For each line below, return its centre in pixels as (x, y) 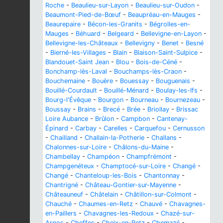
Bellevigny (140, 43)
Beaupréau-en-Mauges (162, 14)
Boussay (58, 109)
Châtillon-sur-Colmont (158, 194)
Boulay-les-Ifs (177, 90)
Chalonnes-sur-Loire (76, 147)
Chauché (58, 204)
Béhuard (88, 33)
